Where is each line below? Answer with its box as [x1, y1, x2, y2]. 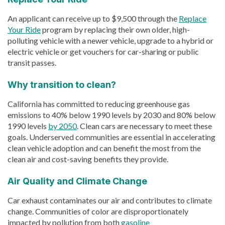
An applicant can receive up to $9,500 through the [8, 13, 179, 23]
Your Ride [8, 24, 41, 34]
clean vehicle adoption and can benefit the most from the [8, 143, 201, 153]
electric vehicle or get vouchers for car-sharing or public [8, 46, 199, 56]
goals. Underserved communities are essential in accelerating [8, 132, 215, 142]
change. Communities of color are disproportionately [8, 206, 188, 216]
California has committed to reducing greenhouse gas [8, 98, 190, 108]
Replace [179, 13, 206, 23]
